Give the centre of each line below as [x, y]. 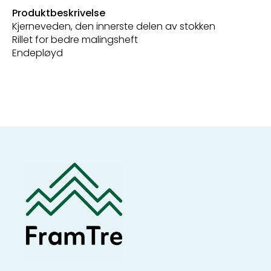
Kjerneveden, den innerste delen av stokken [114, 26]
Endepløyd [38, 53]
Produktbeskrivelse [59, 13]
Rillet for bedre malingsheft [75, 39]
